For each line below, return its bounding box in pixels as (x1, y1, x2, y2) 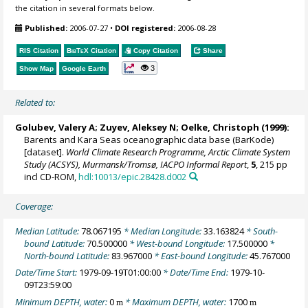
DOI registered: (115, 22, 176, 33)
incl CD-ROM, (24, 170, 79, 183)
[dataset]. (24, 145, 67, 158)
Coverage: (15, 199, 54, 212)
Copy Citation (131, 47, 179, 55)
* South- (244, 224, 278, 237)
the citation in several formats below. (15, 3, 155, 14)
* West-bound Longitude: (127, 236, 228, 250)
